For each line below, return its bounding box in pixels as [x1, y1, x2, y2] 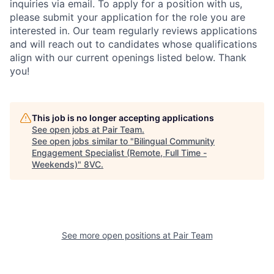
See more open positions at [61, 229, 173, 240]
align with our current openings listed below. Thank [10, 51, 246, 64]
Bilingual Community [134, 135, 215, 146]
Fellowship [141, 146, 207, 165]
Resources [141, 103, 206, 122]
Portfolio [11, 146, 65, 165]
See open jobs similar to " [32, 135, 134, 146]
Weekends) [32, 158, 78, 169]
